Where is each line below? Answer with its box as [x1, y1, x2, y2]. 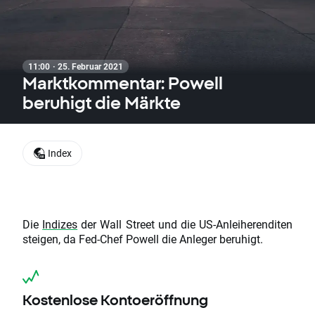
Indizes [42, 217, 78, 232]
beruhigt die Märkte [22, 93, 181, 112]
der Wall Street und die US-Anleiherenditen [77, 217, 293, 232]
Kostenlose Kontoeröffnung [22, 292, 208, 309]
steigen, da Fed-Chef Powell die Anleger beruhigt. [22, 231, 263, 247]
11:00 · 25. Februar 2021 [28, 60, 124, 72]
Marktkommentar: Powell [22, 73, 223, 93]
